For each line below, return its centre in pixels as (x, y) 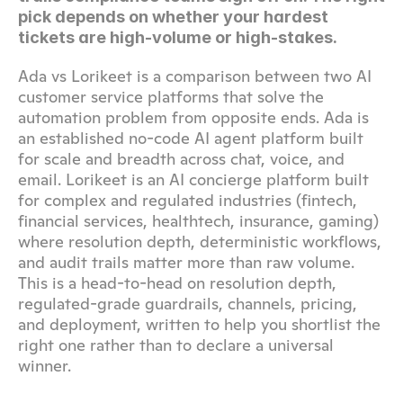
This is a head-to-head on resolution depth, (177, 283)
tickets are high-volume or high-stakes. (178, 37)
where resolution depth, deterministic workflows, (200, 242)
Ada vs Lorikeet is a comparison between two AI (195, 76)
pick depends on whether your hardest (173, 17)
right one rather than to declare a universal (176, 345)
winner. (45, 366)
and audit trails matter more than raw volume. (186, 262)
